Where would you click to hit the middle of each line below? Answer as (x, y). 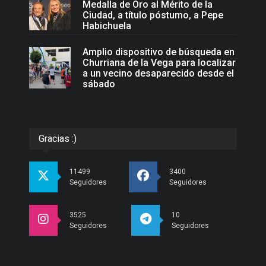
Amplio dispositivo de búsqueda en (159, 52)
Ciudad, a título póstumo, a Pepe (153, 15)
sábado (99, 84)
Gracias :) (58, 139)
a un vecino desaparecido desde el (158, 74)
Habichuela (107, 26)
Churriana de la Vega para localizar (159, 63)
